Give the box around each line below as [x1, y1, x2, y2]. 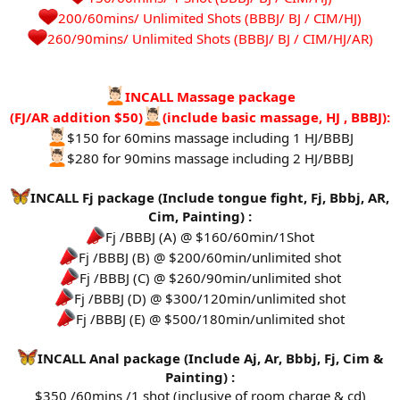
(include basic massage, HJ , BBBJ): [162, 108, 390, 127]
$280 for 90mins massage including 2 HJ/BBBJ [66, 149, 354, 168]
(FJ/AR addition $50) [10, 108, 143, 127]
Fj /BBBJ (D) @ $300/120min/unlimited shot [74, 289, 346, 308]
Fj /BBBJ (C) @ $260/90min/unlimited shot [79, 269, 341, 287]
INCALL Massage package [124, 87, 296, 106]
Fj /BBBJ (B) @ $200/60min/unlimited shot [79, 248, 341, 267]
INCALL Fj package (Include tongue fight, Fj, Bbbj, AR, [30, 188, 389, 207]
